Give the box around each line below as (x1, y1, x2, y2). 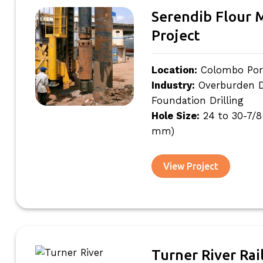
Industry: (151, 79, 195, 91)
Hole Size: (151, 110, 200, 122)
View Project (163, 160, 219, 171)
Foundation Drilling (151, 95, 244, 106)
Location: (151, 64, 197, 76)
